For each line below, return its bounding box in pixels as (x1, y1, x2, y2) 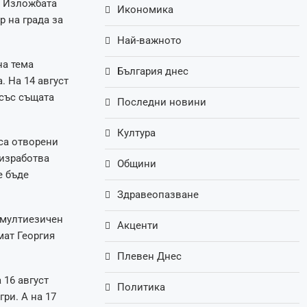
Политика (117, 281, 166, 294)
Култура (117, 127, 156, 140)
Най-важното (117, 34, 182, 47)
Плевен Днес (117, 250, 182, 263)
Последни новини (117, 96, 207, 109)
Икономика (117, 3, 174, 16)
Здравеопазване (117, 188, 199, 201)
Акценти (117, 219, 159, 232)
